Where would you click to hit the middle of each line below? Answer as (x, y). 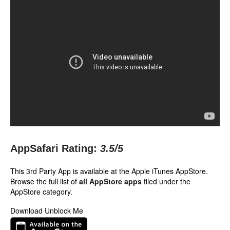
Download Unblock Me (47, 210)
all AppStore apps (110, 181)
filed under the (166, 181)
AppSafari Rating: (54, 148)
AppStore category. (41, 191)
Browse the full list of (45, 181)
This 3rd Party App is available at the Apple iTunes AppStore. (109, 171)
